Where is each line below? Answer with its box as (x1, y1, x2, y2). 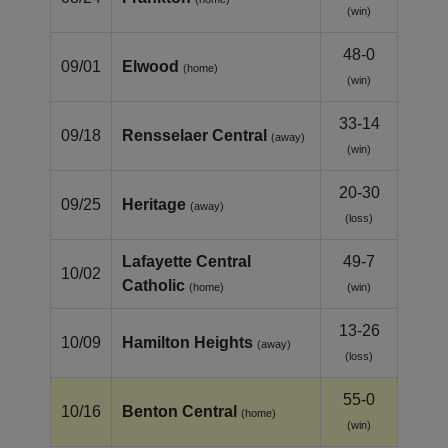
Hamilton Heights (122, 333, 253, 351)
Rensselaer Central (122, 126, 267, 144)
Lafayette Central (122, 252, 251, 270)
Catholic (122, 276, 185, 294)
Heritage (122, 195, 186, 213)
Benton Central (122, 402, 237, 420)
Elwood (122, 57, 179, 75)
